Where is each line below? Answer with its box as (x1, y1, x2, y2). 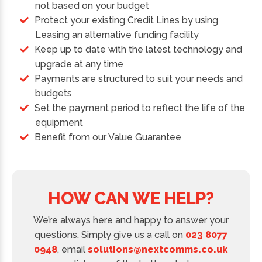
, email (57, 244, 88, 256)
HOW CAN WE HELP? (48, 188, 214, 209)
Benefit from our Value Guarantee (35, 132, 182, 143)
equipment (35, 117, 84, 129)
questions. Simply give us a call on (34, 229, 185, 241)
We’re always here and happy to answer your (33, 215, 229, 226)
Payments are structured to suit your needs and (35, 73, 243, 85)
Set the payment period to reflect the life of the (35, 102, 246, 114)
